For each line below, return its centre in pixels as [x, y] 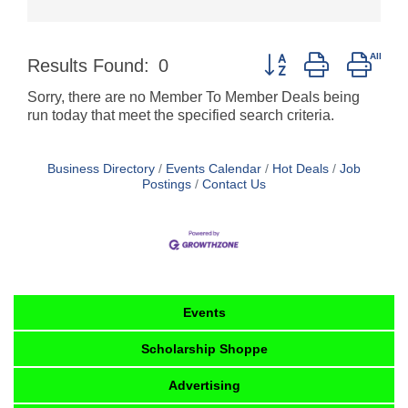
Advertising [204, 385]
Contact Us [234, 185]
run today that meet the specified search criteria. [181, 116]
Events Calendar [214, 169]
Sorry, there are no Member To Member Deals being [194, 97]
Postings [167, 185]
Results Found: [88, 65]
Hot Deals [301, 169]
